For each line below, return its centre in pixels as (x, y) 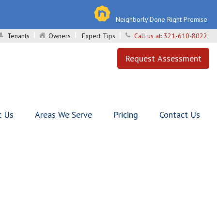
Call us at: (149, 36)
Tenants (18, 36)
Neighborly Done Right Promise (162, 19)
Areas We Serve (63, 115)
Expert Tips (99, 36)
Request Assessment (163, 58)
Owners (60, 36)
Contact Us (180, 115)
